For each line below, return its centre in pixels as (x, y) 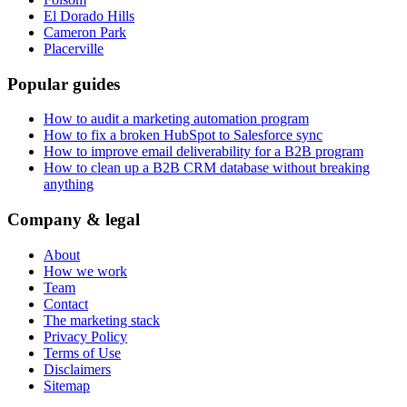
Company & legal (74, 219)
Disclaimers (77, 369)
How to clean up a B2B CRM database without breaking (207, 168)
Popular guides (64, 84)
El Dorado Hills (89, 15)
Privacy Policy (85, 336)
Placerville (74, 48)
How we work (85, 271)
